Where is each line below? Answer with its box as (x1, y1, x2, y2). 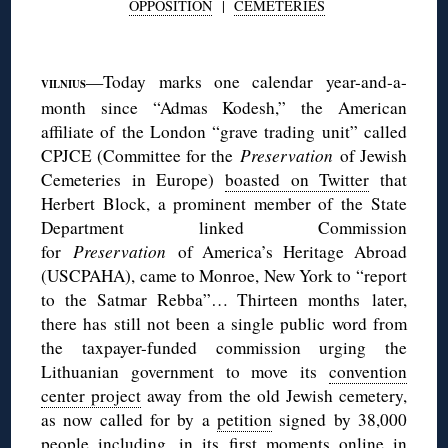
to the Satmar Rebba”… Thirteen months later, (41, 287, 407, 311)
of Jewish (339, 143, 407, 167)
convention (328, 359, 407, 383)
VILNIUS (41, 75, 87, 92)
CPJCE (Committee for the (41, 143, 240, 167)
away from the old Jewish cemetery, (141, 383, 407, 407)
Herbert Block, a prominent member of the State (41, 191, 407, 215)
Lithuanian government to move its (41, 359, 329, 383)
